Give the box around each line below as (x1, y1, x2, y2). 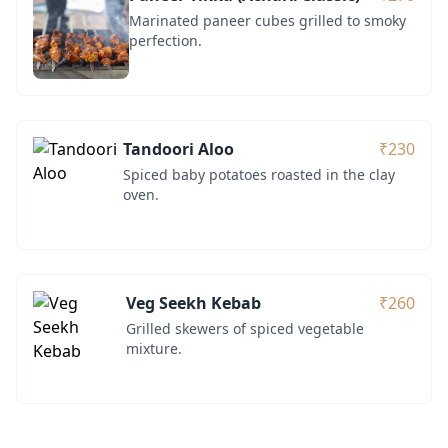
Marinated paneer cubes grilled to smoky (129, 10, 406, 30)
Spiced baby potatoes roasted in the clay (122, 164, 395, 184)
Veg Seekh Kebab (126, 291, 262, 314)
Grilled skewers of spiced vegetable (126, 318, 365, 338)
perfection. (129, 30, 202, 50)
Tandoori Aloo (122, 137, 234, 160)
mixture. (126, 338, 183, 358)
